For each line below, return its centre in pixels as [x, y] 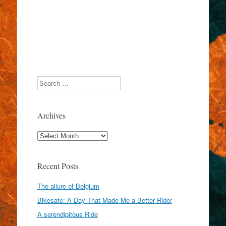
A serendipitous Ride [67, 214]
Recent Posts [58, 165]
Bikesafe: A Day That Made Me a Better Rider [104, 200]
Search [47, 80]
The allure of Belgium [68, 186]
